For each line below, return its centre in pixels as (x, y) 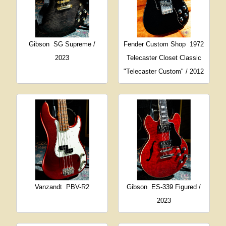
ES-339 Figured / (176, 187)
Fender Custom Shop (155, 44)
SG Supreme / (75, 44)
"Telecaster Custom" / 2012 (164, 72)
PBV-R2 (78, 187)
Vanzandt (49, 187)
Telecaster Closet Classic (164, 58)
